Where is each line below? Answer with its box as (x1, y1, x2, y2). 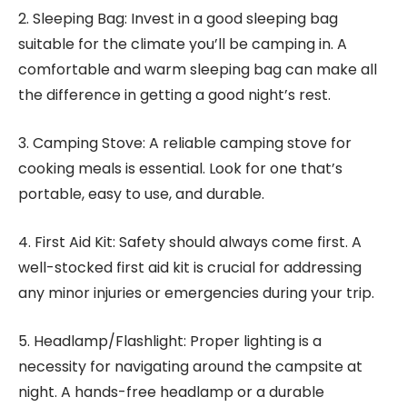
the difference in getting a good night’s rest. (18, 84, 331, 105)
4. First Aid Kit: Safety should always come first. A (18, 232, 362, 253)
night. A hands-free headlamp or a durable (18, 382, 324, 402)
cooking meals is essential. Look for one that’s (18, 158, 342, 179)
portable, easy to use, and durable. (18, 184, 264, 204)
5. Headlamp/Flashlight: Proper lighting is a (18, 331, 322, 352)
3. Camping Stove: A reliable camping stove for (18, 133, 352, 154)
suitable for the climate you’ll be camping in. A (18, 34, 347, 55)
